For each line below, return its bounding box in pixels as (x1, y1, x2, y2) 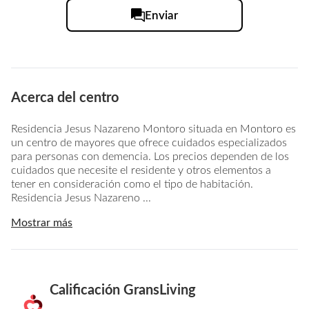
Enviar (145, 9, 178, 21)
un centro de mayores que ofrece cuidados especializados (11, 137, 287, 148)
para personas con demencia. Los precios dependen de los (11, 151, 289, 162)
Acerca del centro (11, 91, 119, 105)
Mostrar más (11, 217, 72, 228)
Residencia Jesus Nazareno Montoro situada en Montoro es (11, 123, 296, 134)
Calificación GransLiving (50, 283, 196, 297)
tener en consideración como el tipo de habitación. (11, 179, 253, 190)
